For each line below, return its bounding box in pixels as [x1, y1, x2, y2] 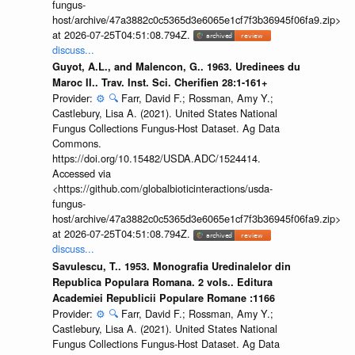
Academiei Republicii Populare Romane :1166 [52, 290, 275, 305]
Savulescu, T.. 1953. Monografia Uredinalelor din [52, 258, 291, 273]
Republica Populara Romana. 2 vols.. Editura [52, 274, 273, 289]
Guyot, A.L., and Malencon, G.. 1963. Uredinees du [52, 59, 300, 74]
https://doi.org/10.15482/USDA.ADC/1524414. [52, 151, 261, 166]
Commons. [52, 136, 101, 151]
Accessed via [52, 166, 111, 181]
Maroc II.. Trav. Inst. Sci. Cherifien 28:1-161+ [52, 75, 267, 90]
